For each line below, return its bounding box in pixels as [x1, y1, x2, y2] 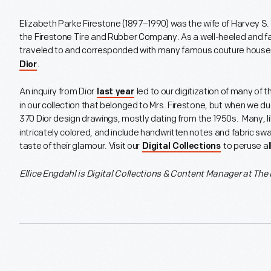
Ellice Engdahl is [19, 168, 87, 180]
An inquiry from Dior [19, 86, 96, 98]
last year [97, 88, 134, 97]
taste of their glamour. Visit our [19, 140, 142, 152]
